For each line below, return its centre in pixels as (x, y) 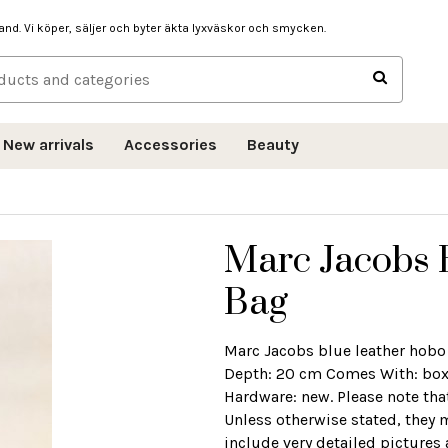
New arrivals (48, 144)
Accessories (170, 144)
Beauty (273, 144)
